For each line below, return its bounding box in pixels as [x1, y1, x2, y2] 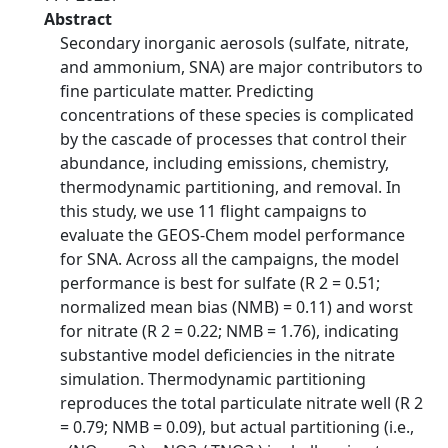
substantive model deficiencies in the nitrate [60, 344, 395, 366]
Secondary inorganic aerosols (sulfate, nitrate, [60, 32, 409, 54]
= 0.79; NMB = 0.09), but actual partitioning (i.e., [60, 416, 414, 438]
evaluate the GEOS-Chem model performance [60, 224, 405, 246]
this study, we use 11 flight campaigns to [60, 200, 367, 222]
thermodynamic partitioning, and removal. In [60, 176, 401, 198]
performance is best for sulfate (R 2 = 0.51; [60, 272, 380, 294]
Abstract [44, 8, 112, 30]
